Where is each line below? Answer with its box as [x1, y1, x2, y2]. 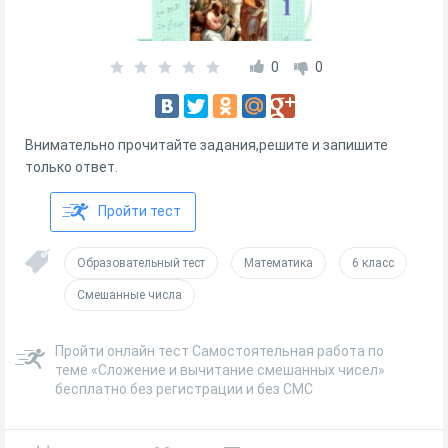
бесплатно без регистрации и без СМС [55, 381, 313, 397]
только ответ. [25, 159, 118, 175]
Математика [244, 256, 313, 270]
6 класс [352, 256, 394, 270]
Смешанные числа [77, 288, 182, 302]
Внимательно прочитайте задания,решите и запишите [25, 137, 388, 153]
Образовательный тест [77, 256, 205, 270]
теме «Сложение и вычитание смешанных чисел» [55, 362, 385, 378]
